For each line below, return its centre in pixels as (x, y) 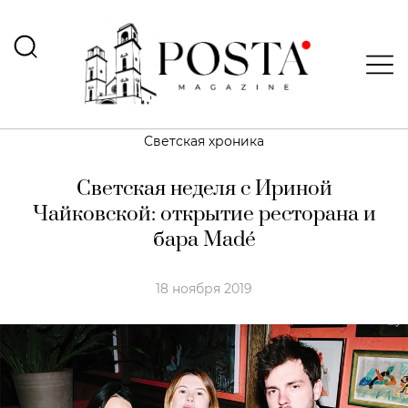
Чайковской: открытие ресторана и (204, 214)
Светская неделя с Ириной (204, 189)
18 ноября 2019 (204, 289)
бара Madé (204, 240)
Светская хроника (204, 141)
